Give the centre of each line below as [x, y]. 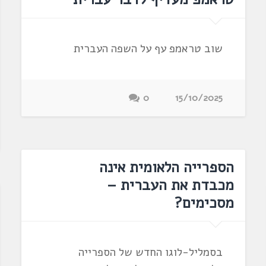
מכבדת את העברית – [171, 185]
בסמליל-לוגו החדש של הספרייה [151, 252]
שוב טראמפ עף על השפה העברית [148, 49]
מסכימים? [205, 203]
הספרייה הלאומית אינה [167, 167]
